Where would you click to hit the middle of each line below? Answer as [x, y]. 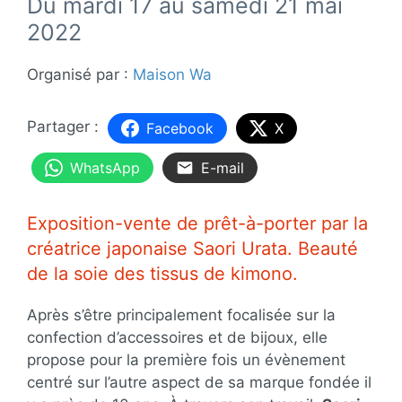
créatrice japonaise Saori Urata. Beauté [192, 248]
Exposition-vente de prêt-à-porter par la [197, 223]
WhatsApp [105, 168]
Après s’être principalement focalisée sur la [181, 315]
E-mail [223, 168]
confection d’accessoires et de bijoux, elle [177, 337]
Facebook [180, 129]
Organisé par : [80, 74]
